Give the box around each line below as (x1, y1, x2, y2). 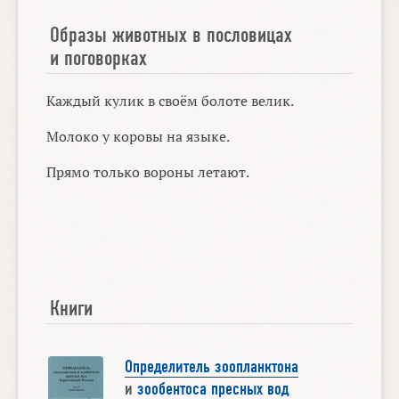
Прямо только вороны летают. (46, 161, 250, 182)
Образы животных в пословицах (50, 22, 293, 46)
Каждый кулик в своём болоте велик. (46, 90, 295, 110)
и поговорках (50, 45, 148, 69)
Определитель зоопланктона (124, 357, 298, 378)
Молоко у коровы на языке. (46, 126, 231, 146)
